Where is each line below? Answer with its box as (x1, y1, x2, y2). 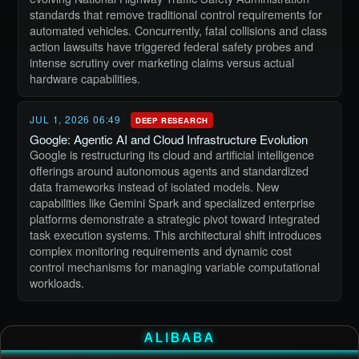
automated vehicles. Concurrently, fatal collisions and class (30, 22, 328, 38)
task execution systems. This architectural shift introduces (30, 226, 322, 243)
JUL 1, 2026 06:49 (30, 112, 124, 126)
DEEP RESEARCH (135, 115, 209, 126)
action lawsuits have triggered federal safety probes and (30, 38, 314, 54)
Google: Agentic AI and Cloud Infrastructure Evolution (30, 131, 309, 147)
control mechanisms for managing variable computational (30, 258, 321, 275)
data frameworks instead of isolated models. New (30, 178, 280, 195)
